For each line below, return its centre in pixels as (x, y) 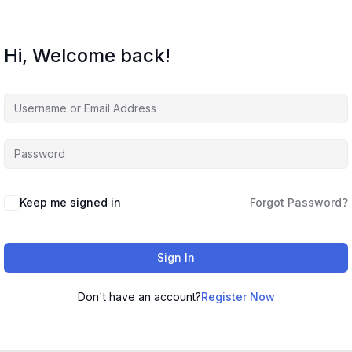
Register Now (238, 297)
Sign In (176, 257)
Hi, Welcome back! (87, 55)
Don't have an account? (139, 297)
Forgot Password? (299, 202)
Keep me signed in (70, 202)
